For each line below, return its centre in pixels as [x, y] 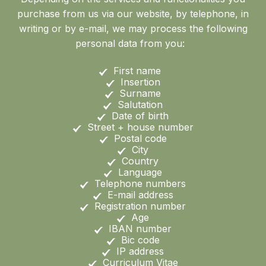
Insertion [140, 82]
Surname [140, 93]
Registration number [140, 206]
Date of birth [140, 115]
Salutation [140, 104]
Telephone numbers [140, 183]
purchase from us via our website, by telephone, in [133, 13]
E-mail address [140, 194]
